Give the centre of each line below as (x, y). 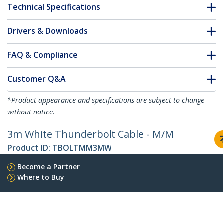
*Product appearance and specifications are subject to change (106, 100)
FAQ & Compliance (43, 55)
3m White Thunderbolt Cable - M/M (91, 134)
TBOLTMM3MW (82, 148)
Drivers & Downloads (48, 31)
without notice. (31, 112)
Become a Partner (49, 167)
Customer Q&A (37, 79)
